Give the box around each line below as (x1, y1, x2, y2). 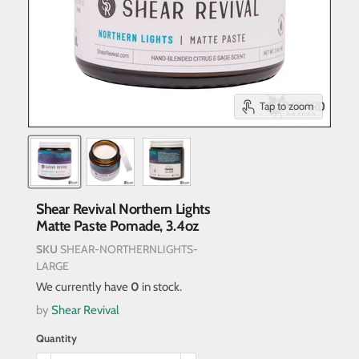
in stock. (139, 280, 182, 295)
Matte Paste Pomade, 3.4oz (35, 217, 200, 236)
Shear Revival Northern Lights (35, 200, 211, 219)
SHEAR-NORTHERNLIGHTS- (59, 241, 198, 256)
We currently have (35, 280, 131, 295)
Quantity (35, 331, 77, 345)
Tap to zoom (259, 99, 314, 113)
